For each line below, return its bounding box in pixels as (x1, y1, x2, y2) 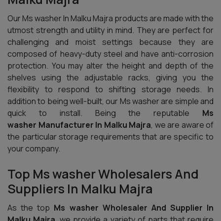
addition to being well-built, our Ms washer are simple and (7, 96, 214, 107)
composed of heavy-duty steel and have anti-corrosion (7, 48, 214, 59)
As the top (7, 202, 54, 213)
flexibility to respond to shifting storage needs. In (7, 84, 214, 95)
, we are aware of (151, 119, 214, 130)
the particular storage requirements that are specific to (7, 131, 214, 142)
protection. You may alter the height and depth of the (7, 60, 214, 71)
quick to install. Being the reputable (7, 108, 202, 118)
